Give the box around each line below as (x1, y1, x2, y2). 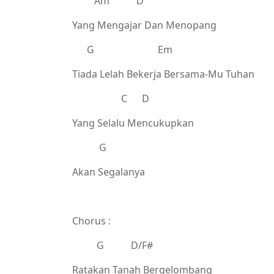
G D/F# (72, 239, 153, 252)
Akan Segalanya (72, 165, 145, 179)
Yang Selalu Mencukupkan (72, 116, 194, 130)
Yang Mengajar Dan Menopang (72, 18, 217, 32)
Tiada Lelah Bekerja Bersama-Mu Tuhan (72, 67, 254, 81)
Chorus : (72, 214, 111, 228)
